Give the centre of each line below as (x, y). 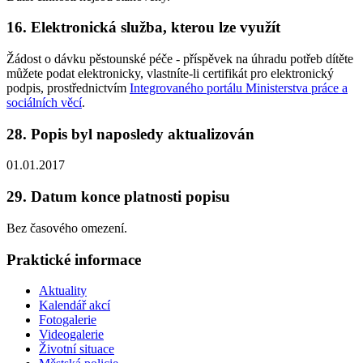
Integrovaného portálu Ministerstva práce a (239, 88)
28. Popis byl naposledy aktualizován (130, 134)
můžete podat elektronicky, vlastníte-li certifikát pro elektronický (170, 74)
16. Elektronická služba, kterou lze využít (143, 28)
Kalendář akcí (75, 305)
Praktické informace (74, 259)
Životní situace (77, 349)
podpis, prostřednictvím (68, 88)
